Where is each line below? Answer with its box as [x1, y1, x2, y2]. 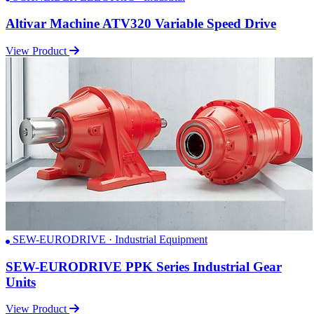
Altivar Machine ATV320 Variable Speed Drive [6, 16, 276, 32]
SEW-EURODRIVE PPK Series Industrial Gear [6, 259, 282, 274]
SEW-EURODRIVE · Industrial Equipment [10, 233, 207, 245]
